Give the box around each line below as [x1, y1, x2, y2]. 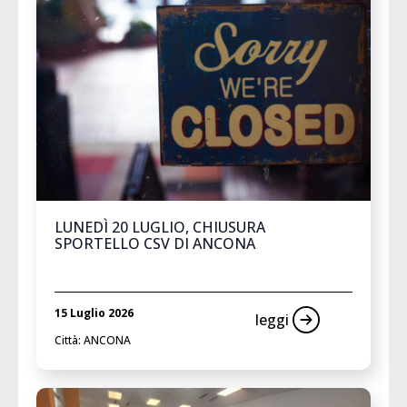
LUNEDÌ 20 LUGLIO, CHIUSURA [55, 216, 265, 237]
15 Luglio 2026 [55, 304, 134, 321]
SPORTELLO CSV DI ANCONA [55, 233, 255, 253]
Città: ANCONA [55, 332, 131, 348]
